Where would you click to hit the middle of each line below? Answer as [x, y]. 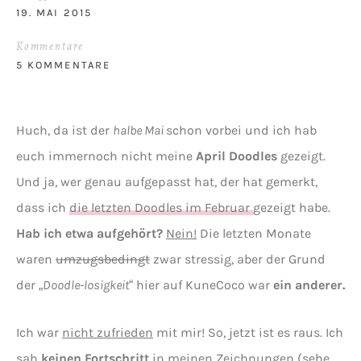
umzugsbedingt [103, 259]
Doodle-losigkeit [86, 284]
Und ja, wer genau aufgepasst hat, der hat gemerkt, [167, 181]
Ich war [39, 332]
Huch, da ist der [64, 130]
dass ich [43, 207]
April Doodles [238, 156]
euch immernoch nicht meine [106, 156]
